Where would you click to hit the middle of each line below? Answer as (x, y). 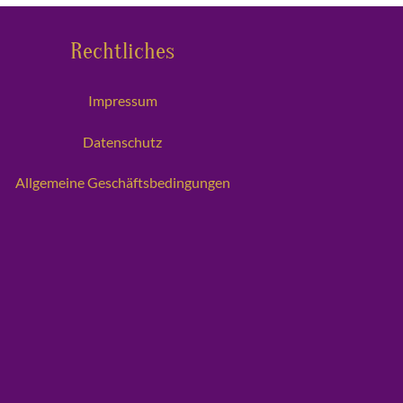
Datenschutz (122, 141)
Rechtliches (122, 51)
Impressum (122, 100)
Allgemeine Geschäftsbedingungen (122, 183)
